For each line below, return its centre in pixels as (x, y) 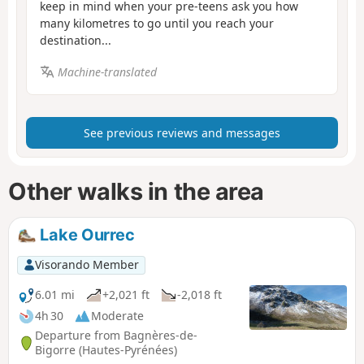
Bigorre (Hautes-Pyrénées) (106, 350)
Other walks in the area (136, 191)
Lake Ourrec (85, 235)
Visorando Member (87, 265)
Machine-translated (107, 71)
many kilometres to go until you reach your (157, 24)
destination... (76, 41)
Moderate (117, 316)
